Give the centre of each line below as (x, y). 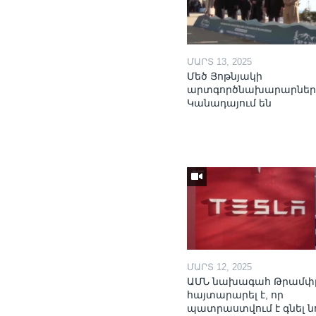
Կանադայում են (230, 103)
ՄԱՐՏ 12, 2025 (220, 267)
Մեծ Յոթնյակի (225, 76)
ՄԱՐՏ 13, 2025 (220, 61)
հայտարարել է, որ (236, 294)
